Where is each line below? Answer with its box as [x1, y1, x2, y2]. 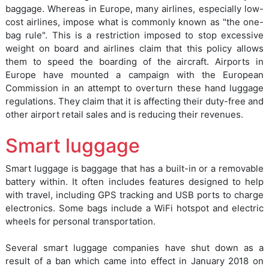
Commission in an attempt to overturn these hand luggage [5, 82, 264, 94]
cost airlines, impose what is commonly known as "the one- [5, 16, 264, 28]
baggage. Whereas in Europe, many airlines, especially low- [5, 3, 264, 15]
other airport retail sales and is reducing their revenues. [5, 109, 243, 121]
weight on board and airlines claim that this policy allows [5, 43, 264, 55]
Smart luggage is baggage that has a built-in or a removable [5, 163, 264, 175]
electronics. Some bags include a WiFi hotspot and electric [5, 202, 264, 214]
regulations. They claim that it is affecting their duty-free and [5, 95, 264, 107]
